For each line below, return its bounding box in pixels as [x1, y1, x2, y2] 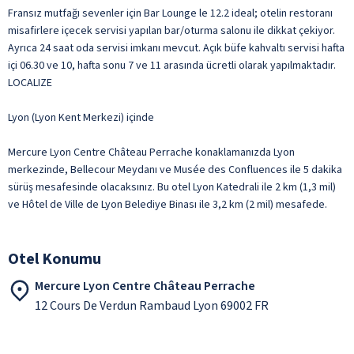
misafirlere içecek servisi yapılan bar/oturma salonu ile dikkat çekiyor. [8, 22, 335, 39]
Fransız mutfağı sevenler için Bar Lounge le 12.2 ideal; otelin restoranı [8, 5, 333, 21]
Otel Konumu [8, 247, 101, 270]
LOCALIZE [8, 74, 52, 91]
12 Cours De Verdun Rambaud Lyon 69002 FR [35, 296, 269, 314]
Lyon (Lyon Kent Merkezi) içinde [8, 109, 154, 126]
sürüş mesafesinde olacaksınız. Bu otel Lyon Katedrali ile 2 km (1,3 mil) [8, 179, 336, 195]
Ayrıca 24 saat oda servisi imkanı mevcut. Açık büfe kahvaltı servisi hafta [8, 40, 345, 56]
